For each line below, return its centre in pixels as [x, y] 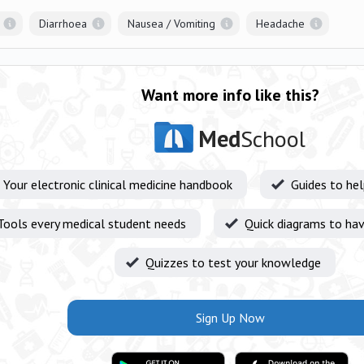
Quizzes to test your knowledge [233, 262]
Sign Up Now [230, 318]
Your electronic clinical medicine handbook [118, 184]
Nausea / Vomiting [171, 24]
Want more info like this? [230, 95]
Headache [280, 24]
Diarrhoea [63, 24]
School [273, 139]
